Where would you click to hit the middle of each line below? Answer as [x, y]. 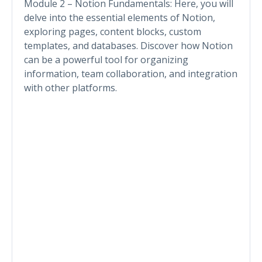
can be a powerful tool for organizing [106, 59]
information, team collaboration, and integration [131, 73]
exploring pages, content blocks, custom [113, 31]
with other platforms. [70, 87]
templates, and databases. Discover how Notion [128, 45]
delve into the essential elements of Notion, [120, 17]
